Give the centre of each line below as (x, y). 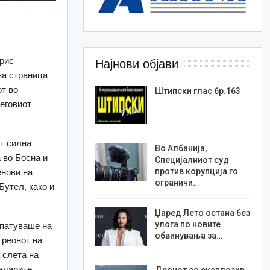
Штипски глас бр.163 (197, 91)
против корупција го (196, 171)
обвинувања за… (188, 236)
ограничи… (177, 183)
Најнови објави (137, 64)
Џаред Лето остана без (202, 213)
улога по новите (187, 224)
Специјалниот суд (192, 160)
